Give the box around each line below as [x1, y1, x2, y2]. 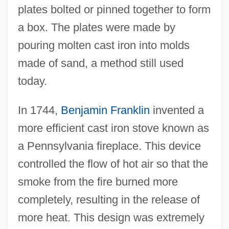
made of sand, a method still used [17, 57, 184, 70]
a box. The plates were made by [17, 21, 175, 34]
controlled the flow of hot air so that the [17, 157, 208, 171]
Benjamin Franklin [60, 104, 150, 117]
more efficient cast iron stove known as [17, 122, 209, 135]
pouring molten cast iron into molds [17, 39, 190, 52]
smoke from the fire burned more [17, 175, 178, 189]
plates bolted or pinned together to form [17, 3, 211, 16]
